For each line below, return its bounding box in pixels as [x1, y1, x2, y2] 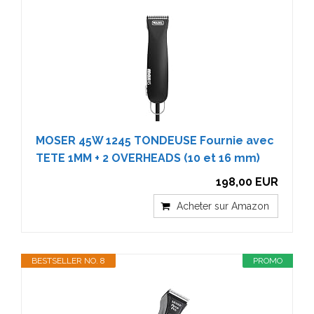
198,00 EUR [216, 175, 278, 189]
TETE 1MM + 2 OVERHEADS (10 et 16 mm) [36, 151, 260, 165]
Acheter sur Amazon [177, 200, 269, 212]
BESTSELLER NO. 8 [32, 256, 105, 266]
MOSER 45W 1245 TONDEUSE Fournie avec [36, 134, 274, 147]
